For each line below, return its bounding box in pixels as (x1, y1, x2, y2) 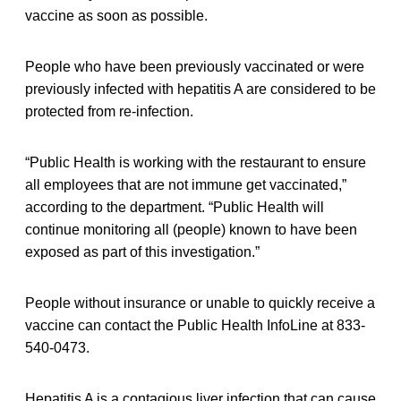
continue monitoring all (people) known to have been (25, 221, 357, 237)
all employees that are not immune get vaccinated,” (25, 176, 346, 192)
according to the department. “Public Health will (25, 199, 324, 215)
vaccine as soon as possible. (25, 7, 208, 23)
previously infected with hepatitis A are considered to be (25, 81, 376, 97)
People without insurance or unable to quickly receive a (25, 294, 375, 311)
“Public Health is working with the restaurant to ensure (25, 154, 366, 170)
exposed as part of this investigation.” (25, 243, 260, 260)
